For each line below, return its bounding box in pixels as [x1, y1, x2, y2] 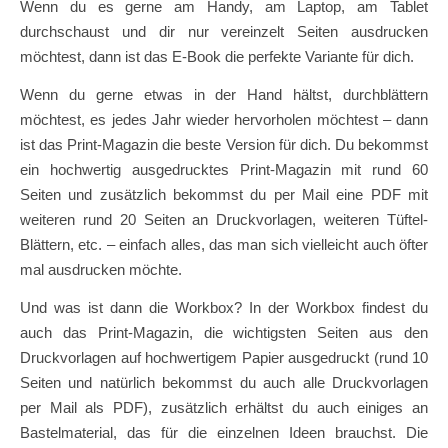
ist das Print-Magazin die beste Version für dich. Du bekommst [20, 136, 428, 154]
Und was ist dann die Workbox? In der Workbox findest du [20, 299, 428, 317]
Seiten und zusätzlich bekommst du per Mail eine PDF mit [20, 186, 428, 204]
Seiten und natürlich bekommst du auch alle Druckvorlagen [20, 374, 428, 392]
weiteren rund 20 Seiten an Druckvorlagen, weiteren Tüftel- [20, 211, 428, 229]
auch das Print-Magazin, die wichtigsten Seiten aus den [20, 324, 428, 342]
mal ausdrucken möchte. [20, 261, 182, 279]
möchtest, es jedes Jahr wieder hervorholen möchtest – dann [20, 111, 428, 129]
